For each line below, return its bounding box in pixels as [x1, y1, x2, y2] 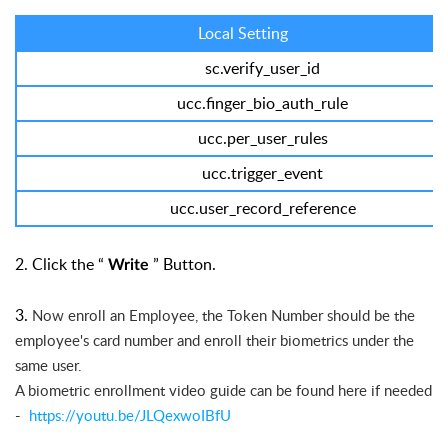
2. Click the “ [15, 253, 108, 276]
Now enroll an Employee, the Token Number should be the [32, 305, 415, 326]
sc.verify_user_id [205, 57, 320, 80]
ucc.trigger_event [202, 162, 323, 185]
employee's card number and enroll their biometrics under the [15, 330, 414, 351]
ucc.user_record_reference [169, 197, 356, 220]
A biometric [15, 380, 90, 401]
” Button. [153, 253, 216, 276]
